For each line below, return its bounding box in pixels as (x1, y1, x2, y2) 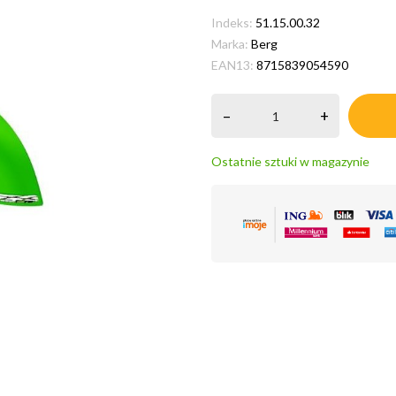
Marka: (211, 36, 248, 51)
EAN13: (211, 57, 254, 72)
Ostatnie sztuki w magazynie (211, 154, 369, 169)
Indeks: (211, 15, 253, 30)
